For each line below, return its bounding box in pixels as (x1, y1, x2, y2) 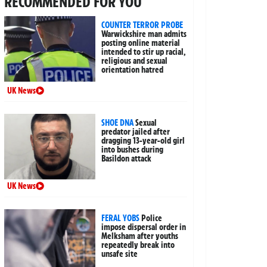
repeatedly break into (101, 240, 175, 251)
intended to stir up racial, (101, 46, 186, 58)
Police (141, 213, 163, 224)
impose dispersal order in (101, 222, 187, 233)
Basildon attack (101, 153, 152, 164)
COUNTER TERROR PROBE (101, 20, 184, 31)
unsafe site (101, 249, 138, 260)
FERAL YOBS (101, 213, 140, 224)
